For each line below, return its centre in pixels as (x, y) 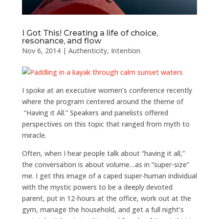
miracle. (34, 135)
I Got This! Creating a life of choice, (90, 33)
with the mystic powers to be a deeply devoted (97, 187)
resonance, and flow (61, 41)
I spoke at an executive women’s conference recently (107, 90)
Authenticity (88, 50)
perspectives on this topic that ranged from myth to (106, 124)
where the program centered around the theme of (102, 101)
